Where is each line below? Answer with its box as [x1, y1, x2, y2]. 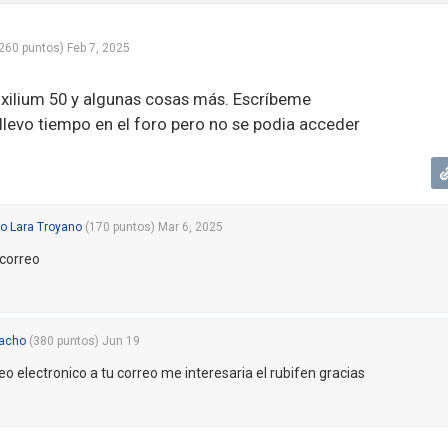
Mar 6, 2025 [157, 220, 223, 234]
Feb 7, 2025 [66, 41, 130, 55]
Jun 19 [101, 334, 140, 348]
